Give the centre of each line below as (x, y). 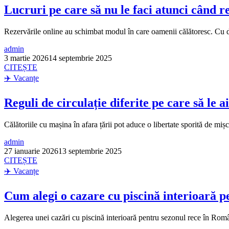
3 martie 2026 (26, 58)
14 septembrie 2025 (80, 58)
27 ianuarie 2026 (31, 151)
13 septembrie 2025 (90, 151)
